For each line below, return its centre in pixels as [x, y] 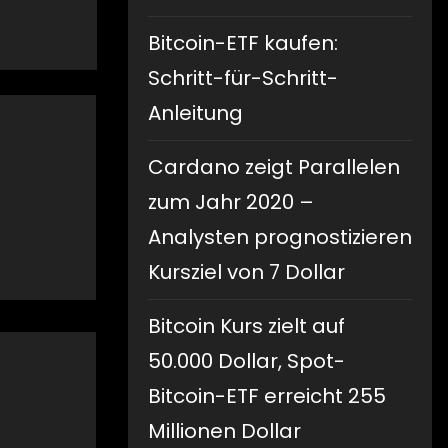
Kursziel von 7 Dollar [246, 272]
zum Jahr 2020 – [231, 202]
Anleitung [195, 113]
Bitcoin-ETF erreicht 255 [267, 396]
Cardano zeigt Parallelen [274, 167]
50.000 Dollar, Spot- [246, 361]
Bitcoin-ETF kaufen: [243, 43]
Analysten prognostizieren [280, 237]
